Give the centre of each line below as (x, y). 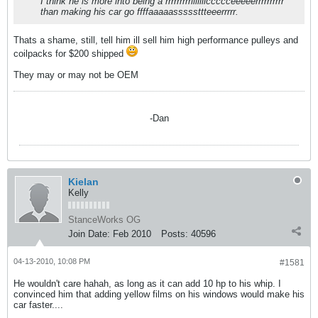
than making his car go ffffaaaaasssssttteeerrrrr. (139, 12)
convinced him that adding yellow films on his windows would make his (159, 294)
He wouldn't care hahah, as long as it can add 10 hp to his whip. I (147, 284)
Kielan (83, 182)
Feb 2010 (132, 234)
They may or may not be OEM (77, 75)
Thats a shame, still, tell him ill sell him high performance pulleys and (156, 40)
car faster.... (38, 305)
